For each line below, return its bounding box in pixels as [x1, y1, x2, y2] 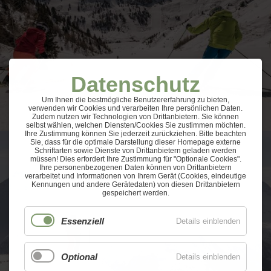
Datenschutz [71, 72, 200, 97]
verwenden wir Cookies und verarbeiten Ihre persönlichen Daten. [28, 104, 243, 113]
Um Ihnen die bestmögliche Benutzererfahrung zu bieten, [42, 96, 229, 104]
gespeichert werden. [102, 189, 169, 197]
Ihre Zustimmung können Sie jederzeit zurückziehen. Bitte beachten [25, 129, 246, 138]
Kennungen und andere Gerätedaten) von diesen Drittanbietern [31, 180, 240, 189]
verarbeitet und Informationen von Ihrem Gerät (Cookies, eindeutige [25, 172, 246, 180]
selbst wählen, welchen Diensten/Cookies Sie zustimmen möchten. [25, 121, 246, 129]
